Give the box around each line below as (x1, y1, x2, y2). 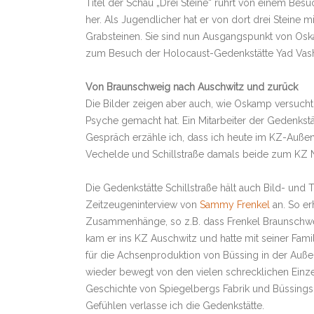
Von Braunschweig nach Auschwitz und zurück (86, 81, 298, 93)
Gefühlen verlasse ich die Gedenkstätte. (86, 300, 264, 311)
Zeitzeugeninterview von (86, 199, 200, 210)
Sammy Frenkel (200, 199, 270, 210)
